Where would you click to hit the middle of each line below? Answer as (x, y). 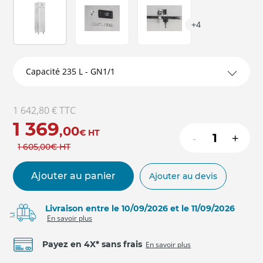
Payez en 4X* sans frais (92, 244)
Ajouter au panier (73, 176)
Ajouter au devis (183, 176)
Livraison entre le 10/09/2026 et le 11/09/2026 (140, 208)
